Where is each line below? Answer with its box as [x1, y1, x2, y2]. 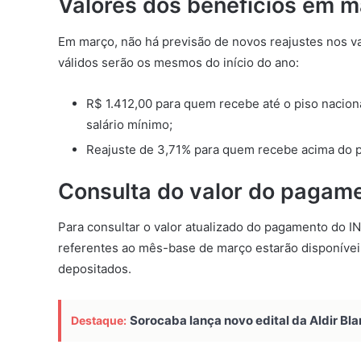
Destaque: [71, 313, 127, 328]
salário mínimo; [86, 116, 172, 132]
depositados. [58, 261, 131, 277]
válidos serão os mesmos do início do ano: [58, 54, 299, 70]
